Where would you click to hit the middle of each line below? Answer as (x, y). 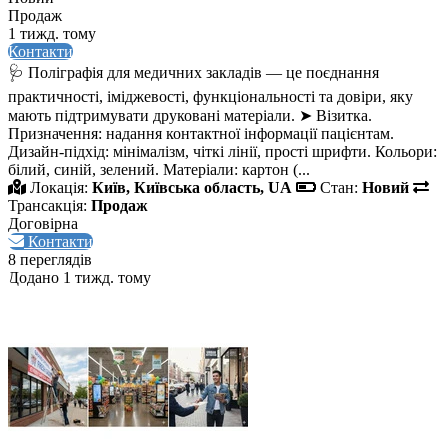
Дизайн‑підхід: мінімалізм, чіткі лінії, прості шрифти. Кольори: (222, 152)
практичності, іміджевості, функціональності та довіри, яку (210, 97)
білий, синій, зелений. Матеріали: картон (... (159, 170)
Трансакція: (47, 206)
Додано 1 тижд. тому (79, 278)
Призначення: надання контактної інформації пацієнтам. (201, 134)
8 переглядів (50, 260)
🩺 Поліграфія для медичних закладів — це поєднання (193, 73)
